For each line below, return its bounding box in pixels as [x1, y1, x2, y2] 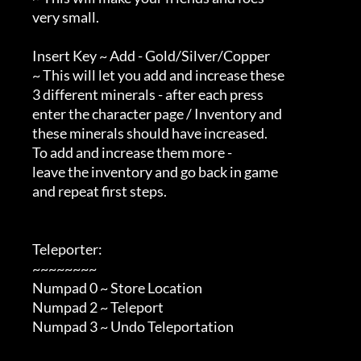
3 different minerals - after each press [13, 85, 32, 104]
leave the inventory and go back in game [13, 163, 32, 181]
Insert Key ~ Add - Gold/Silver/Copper [13, 47, 32, 65]
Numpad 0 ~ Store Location [13, 279, 32, 297]
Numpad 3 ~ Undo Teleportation [13, 317, 32, 336]
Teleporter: [13, 240, 32, 259]
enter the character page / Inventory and [13, 105, 32, 123]
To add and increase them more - [13, 143, 32, 162]
